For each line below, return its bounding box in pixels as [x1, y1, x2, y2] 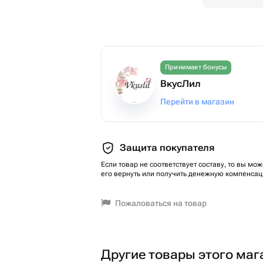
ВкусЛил [160, 78, 201, 89]
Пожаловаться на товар [115, 198, 207, 208]
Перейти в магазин [160, 97, 234, 106]
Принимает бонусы [165, 63, 227, 71]
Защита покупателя [120, 142, 214, 153]
